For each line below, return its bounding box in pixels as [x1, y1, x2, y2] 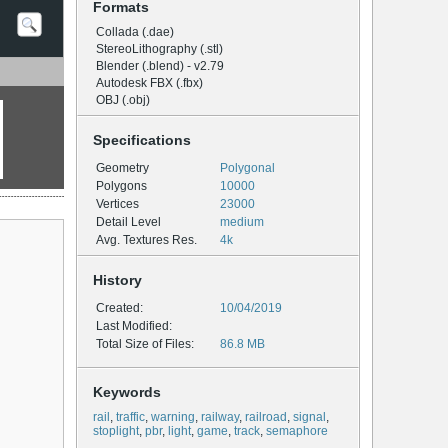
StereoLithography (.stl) [96, 42, 223, 57]
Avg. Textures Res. [96, 233, 197, 248]
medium [220, 215, 264, 230]
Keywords [93, 384, 161, 401]
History [93, 272, 142, 289]
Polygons [96, 179, 147, 194]
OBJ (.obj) [96, 93, 150, 108]
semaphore [266, 424, 328, 439]
